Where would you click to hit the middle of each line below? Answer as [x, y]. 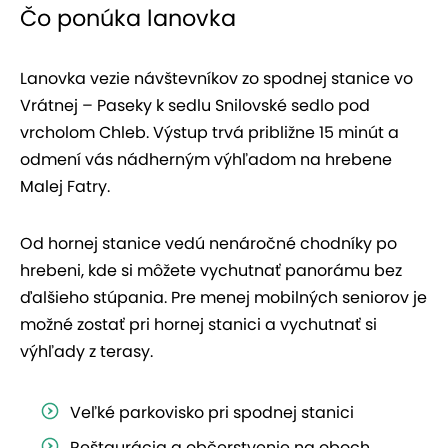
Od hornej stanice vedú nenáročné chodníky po [208, 244]
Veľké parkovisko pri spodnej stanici [212, 413]
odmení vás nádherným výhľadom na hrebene [206, 160]
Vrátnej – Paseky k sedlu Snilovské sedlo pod [195, 106]
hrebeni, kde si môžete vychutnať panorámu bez [211, 271]
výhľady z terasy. [86, 352]
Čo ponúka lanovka [128, 18]
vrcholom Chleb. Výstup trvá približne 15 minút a [209, 133]
